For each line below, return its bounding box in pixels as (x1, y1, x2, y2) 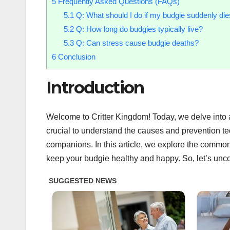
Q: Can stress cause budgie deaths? (73, 39, 199, 48)
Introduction (46, 78, 144, 98)
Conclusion (56, 52, 95, 62)
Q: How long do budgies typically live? (73, 25, 203, 34)
